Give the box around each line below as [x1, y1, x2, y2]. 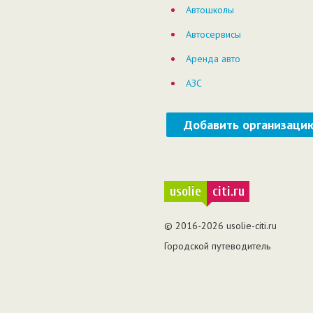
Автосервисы [186, 28, 241, 41]
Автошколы [186, 3, 234, 16]
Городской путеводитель [164, 240, 270, 252]
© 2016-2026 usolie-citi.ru [164, 219, 277, 232]
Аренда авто [186, 52, 240, 65]
